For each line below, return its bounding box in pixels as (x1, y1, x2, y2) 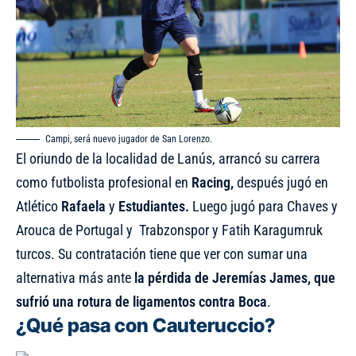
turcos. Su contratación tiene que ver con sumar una (16, 245, 308, 262)
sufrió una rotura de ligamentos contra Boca (16, 292, 267, 310)
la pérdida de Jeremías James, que (134, 269, 335, 286)
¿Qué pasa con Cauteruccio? (16, 313, 275, 337)
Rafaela (61, 197, 106, 215)
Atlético (16, 197, 61, 215)
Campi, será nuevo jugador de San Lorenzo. (45, 133, 212, 145)
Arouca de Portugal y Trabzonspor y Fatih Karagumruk (16, 221, 323, 238)
